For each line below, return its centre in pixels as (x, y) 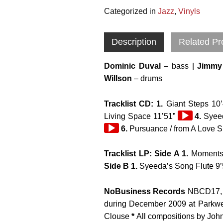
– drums (147, 78)
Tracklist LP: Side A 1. (146, 154)
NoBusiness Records (145, 192)
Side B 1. (121, 166)
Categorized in (131, 11)
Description (134, 42)
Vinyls (189, 11)
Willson (118, 78)
